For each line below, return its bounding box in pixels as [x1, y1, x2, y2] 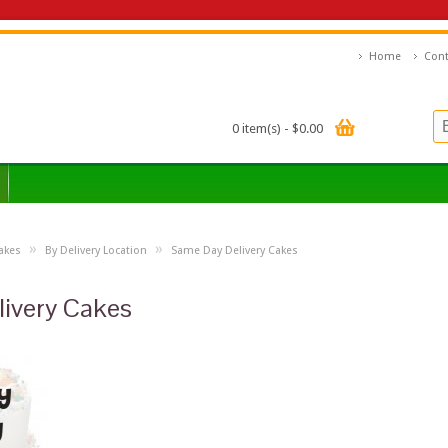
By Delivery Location [45, 244, 147, 257]
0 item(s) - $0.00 [232, 121, 323, 136]
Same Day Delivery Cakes [171, 244, 298, 257]
